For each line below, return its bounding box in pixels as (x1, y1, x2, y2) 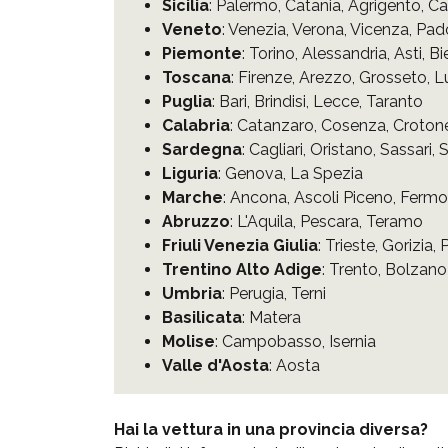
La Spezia (290, 163, 363, 183)
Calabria (162, 115, 230, 135)
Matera (249, 307, 301, 327)
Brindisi (254, 91, 306, 111)
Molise (162, 331, 215, 351)
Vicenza (350, 19, 409, 39)
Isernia (329, 331, 376, 351)
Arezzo (299, 67, 352, 87)
